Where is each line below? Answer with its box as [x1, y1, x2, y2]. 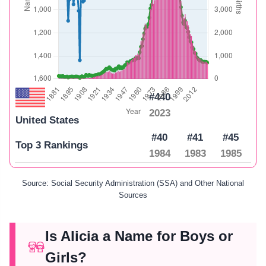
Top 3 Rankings [15, 139, 88, 151]
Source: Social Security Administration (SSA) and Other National [22, 178, 244, 188]
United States [15, 114, 79, 126]
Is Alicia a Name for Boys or [45, 227, 233, 244]
